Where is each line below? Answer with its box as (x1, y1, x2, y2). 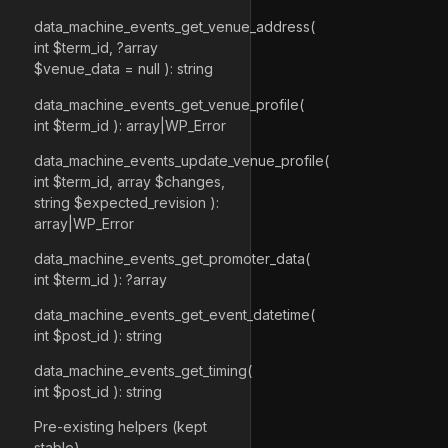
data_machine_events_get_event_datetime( (34, 306, 315, 324)
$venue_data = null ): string (34, 60, 213, 78)
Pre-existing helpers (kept (34, 418, 207, 436)
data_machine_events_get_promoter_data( (34, 249, 310, 267)
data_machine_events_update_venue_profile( (34, 151, 329, 169)
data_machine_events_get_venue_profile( (34, 95, 304, 113)
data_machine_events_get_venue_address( (34, 18, 315, 36)
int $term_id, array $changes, (34, 172, 225, 190)
